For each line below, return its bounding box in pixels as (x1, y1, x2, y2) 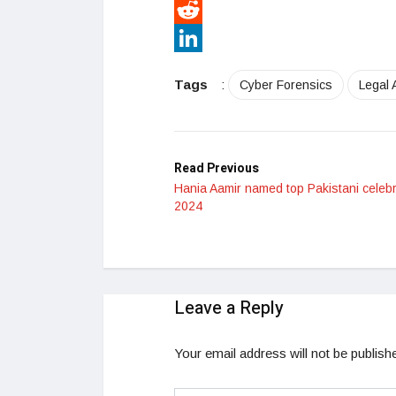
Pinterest (174, 2, 226, 18)
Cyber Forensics (240, 78, 332, 93)
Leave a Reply (174, 295, 284, 322)
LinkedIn (174, 58, 224, 74)
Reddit (174, 30, 211, 46)
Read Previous (174, 159, 259, 179)
